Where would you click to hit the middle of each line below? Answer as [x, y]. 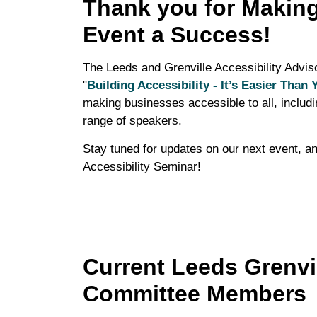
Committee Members [195, 293]
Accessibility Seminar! [142, 166]
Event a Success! [177, 34]
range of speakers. [132, 120]
